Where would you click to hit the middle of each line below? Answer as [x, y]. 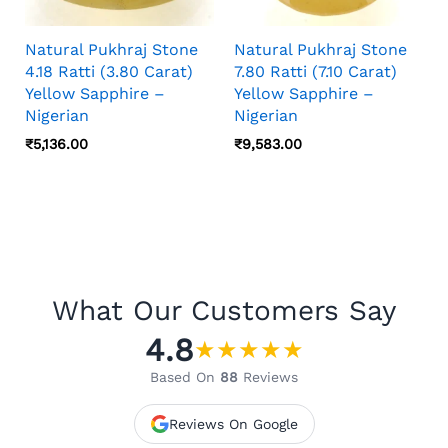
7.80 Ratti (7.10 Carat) [315, 72]
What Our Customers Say [224, 310]
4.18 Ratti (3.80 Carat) [109, 72]
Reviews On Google [233, 423]
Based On [185, 376]
